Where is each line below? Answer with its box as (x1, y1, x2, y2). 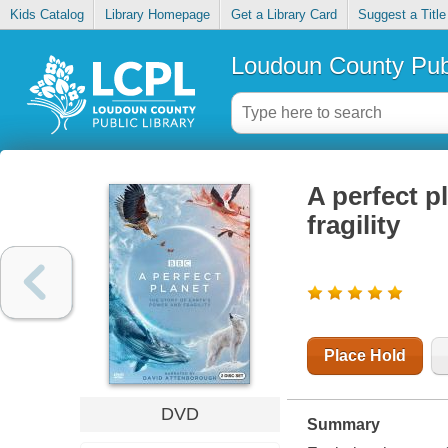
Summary (306, 416, 380, 434)
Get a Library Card (230, 7, 337, 23)
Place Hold (323, 347, 406, 365)
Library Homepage (104, 7, 210, 23)
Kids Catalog (9, 7, 84, 23)
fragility (306, 211, 400, 240)
